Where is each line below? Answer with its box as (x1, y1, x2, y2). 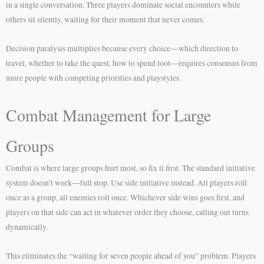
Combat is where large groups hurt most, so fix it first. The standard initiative (6, 162, 255, 173)
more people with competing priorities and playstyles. (6, 72, 181, 83)
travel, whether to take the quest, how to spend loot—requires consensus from (6, 57, 258, 68)
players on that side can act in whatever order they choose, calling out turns (6, 206, 249, 217)
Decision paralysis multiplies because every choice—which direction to (6, 42, 238, 54)
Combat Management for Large (6, 103, 211, 126)
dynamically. (6, 221, 48, 232)
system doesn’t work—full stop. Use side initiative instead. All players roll (6, 177, 247, 188)
